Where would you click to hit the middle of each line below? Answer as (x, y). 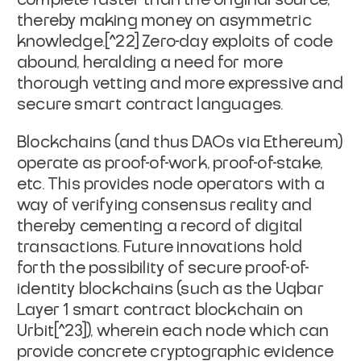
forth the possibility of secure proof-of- (164, 268)
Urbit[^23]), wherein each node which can (173, 331)
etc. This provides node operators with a (171, 184)
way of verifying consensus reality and (165, 205)
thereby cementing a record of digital (160, 226)
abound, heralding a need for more (150, 62)
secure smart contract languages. (150, 104)
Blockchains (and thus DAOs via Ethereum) (180, 142)
